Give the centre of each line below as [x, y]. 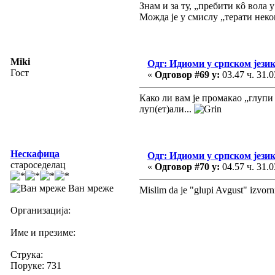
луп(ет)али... [167, 109]
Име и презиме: [43, 232]
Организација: [41, 210]
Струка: [27, 254]
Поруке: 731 [36, 265]
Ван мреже [90, 188]
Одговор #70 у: [187, 166]
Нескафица [35, 153]
